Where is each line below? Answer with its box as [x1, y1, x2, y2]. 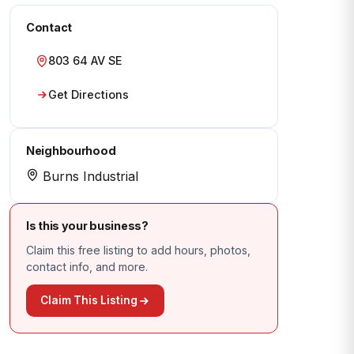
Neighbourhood [26, 144, 116, 157]
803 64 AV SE [48, 54, 122, 67]
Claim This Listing [40, 294, 137, 307]
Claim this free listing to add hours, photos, [26, 243, 250, 257]
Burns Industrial [39, 168, 138, 184]
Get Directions [48, 88, 129, 101]
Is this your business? [26, 219, 149, 232]
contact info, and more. [26, 260, 148, 273]
